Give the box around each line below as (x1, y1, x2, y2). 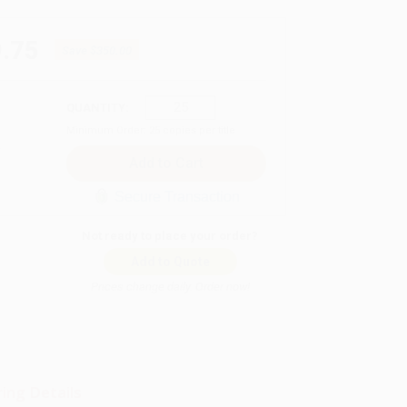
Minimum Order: (66, 124, 149, 136)
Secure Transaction (114, 188, 240, 204)
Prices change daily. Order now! (90, 279, 250, 293)
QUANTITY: (66, 100, 129, 114)
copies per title (160, 124, 235, 136)
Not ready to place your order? (82, 228, 259, 243)
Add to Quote (130, 253, 210, 269)
